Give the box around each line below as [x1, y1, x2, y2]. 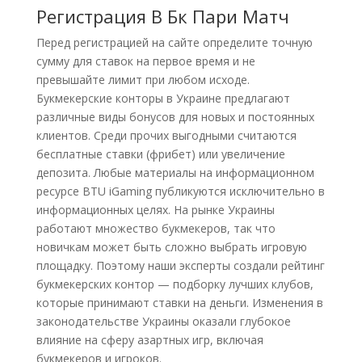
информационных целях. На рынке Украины [36, 202, 275, 217]
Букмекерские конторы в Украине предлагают [36, 90, 290, 106]
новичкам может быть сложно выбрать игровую [36, 239, 307, 255]
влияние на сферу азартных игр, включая [36, 332, 263, 347]
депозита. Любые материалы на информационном [36, 165, 314, 180]
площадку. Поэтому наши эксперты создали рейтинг [36, 258, 325, 273]
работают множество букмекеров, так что [36, 221, 276, 236]
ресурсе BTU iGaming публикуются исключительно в [36, 183, 325, 199]
